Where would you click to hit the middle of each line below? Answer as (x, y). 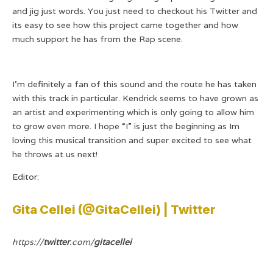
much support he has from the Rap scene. (97, 39)
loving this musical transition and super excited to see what (132, 140)
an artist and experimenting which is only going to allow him (133, 112)
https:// (28, 242)
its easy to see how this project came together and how (125, 25)
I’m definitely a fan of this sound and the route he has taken (134, 84)
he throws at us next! (55, 154)
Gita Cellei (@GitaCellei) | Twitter (114, 210)
